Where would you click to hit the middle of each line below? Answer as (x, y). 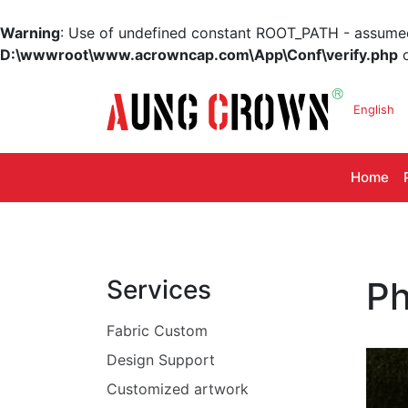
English (374, 109)
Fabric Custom (157, 331)
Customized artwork (178, 389)
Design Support (161, 360)
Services (159, 290)
